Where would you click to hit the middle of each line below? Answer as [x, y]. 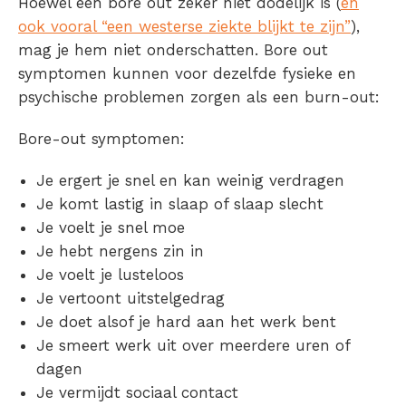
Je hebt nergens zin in [120, 251]
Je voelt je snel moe [111, 227]
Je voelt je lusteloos [110, 274]
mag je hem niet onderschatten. [141, 49]
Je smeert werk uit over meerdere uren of [193, 345]
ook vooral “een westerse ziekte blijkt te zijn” [184, 26]
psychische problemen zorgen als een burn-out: [199, 97]
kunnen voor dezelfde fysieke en [232, 73]
